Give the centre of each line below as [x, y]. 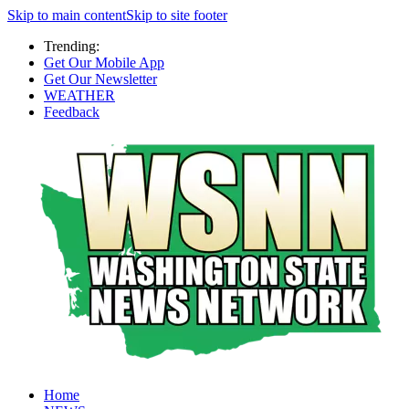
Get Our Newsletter [100, 79]
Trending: [72, 46]
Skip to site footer [177, 15]
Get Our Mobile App [104, 63]
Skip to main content [67, 15]
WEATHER [79, 95]
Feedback [72, 112]
